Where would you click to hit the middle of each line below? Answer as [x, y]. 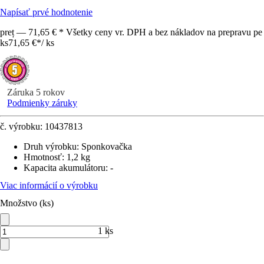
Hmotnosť [43, 157]
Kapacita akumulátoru [65, 168]
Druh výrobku [50, 146]
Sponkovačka [107, 146]
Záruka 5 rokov [36, 92]
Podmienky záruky [42, 103]
